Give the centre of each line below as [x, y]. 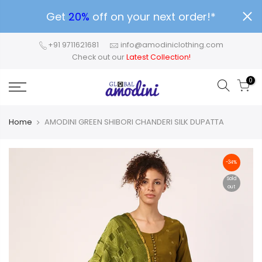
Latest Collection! [158, 57]
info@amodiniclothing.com [172, 45]
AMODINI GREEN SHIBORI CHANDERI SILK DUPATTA [134, 122]
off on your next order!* [154, 16]
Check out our [99, 57]
